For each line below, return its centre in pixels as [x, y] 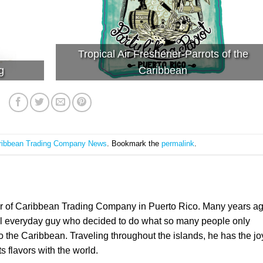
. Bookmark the [134, 144]
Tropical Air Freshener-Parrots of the [163, 54]
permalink [178, 144]
